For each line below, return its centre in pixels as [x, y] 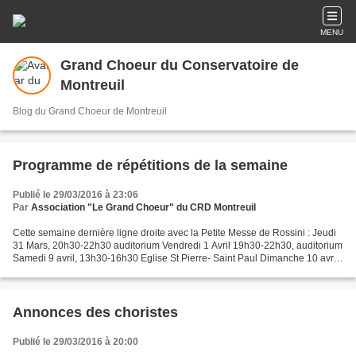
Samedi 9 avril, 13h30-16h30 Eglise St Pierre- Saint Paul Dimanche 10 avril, [177, 258]
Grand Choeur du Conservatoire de [180, 65]
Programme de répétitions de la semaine [150, 165]
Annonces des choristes [95, 312]
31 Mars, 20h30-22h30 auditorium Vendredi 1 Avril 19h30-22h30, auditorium [178, 246]
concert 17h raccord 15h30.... [75, 271]
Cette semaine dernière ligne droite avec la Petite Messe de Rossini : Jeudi [174, 233]
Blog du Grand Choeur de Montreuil [90, 111]
